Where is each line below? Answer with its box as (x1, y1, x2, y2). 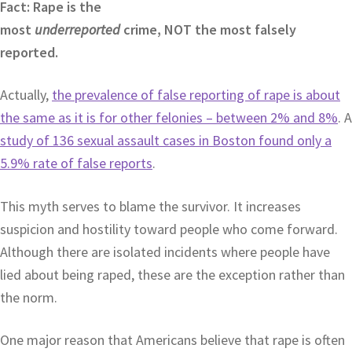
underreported (35, 20, 120, 38)
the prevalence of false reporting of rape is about (52, 86, 340, 104)
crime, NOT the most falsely (120, 20, 296, 38)
